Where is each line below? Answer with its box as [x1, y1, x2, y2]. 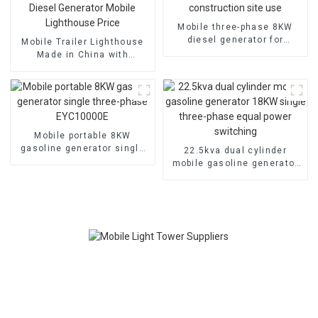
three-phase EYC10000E [26, 155, 140, 166]
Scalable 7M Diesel [37, 62, 128, 72]
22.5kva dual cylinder [184, 145, 287, 155]
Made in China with [37, 49, 128, 60]
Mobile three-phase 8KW [177, 21, 293, 32]
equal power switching [181, 183, 290, 194]
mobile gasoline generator [172, 158, 299, 168]
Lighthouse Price [42, 87, 124, 98]
